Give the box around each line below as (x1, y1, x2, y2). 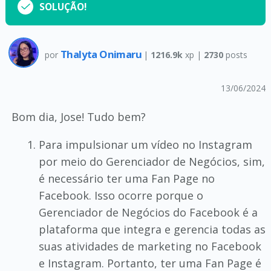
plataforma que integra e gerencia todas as (38, 222, 266, 237)
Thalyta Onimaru (60, 47, 144, 61)
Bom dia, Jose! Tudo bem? (11, 109, 146, 124)
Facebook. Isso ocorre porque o (38, 188, 203, 203)
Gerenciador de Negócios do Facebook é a (38, 205, 258, 220)
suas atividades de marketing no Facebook (38, 239, 261, 253)
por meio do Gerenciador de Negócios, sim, (38, 154, 265, 169)
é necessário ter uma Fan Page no (38, 171, 215, 186)
